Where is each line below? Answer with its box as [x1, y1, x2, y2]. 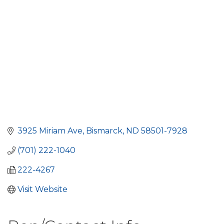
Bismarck [86, 126, 122, 136]
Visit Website [17, 184, 67, 194]
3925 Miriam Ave [17, 126, 82, 136]
